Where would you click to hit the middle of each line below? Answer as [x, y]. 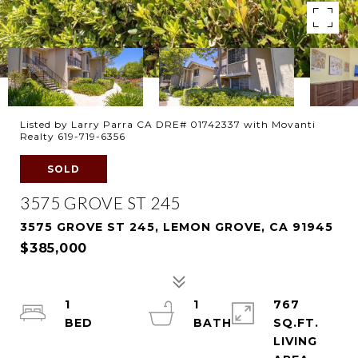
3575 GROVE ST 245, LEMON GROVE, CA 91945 [177, 227]
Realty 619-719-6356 [73, 136]
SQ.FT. [296, 323]
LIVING [295, 341]
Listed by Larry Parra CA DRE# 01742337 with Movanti [168, 124]
